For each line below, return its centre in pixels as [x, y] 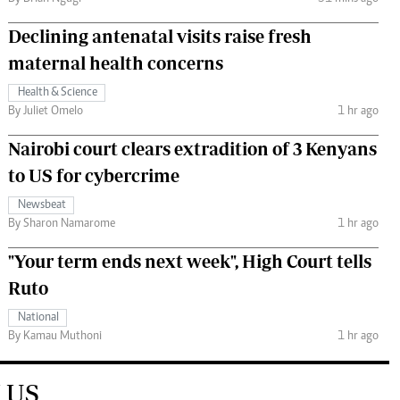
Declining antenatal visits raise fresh [160, 36]
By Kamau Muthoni [55, 336]
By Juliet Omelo [46, 111]
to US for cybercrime [94, 175]
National [38, 317]
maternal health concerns [116, 62]
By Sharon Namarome [62, 224]
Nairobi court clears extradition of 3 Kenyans [192, 148]
